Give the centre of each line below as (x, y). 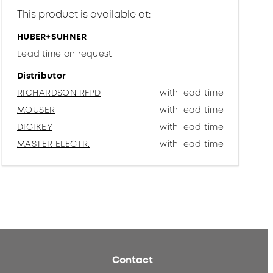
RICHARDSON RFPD (59, 93)
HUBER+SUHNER (52, 37)
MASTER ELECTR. (54, 144)
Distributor (42, 76)
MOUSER (36, 110)
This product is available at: (84, 15)
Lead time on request (65, 54)
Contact (133, 261)
